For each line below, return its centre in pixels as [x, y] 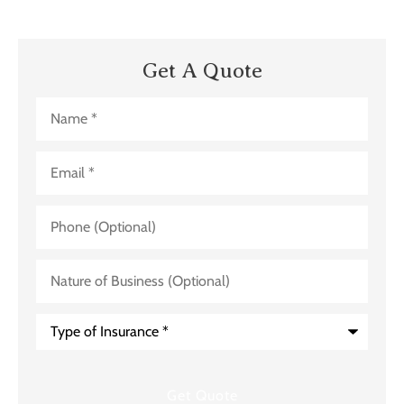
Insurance [65, 348]
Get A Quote [202, 70]
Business [63, 294]
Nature [56, 265]
